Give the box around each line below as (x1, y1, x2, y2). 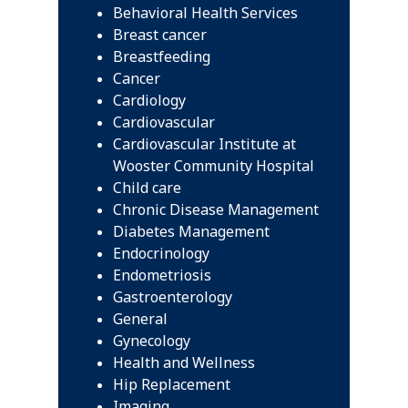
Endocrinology (113, 243, 209, 263)
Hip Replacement (113, 374, 230, 394)
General (113, 309, 168, 329)
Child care (113, 178, 181, 198)
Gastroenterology (113, 287, 232, 307)
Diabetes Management (113, 221, 270, 241)
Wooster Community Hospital (113, 156, 314, 176)
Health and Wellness (113, 352, 255, 372)
